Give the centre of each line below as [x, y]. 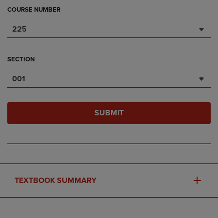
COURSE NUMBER [34, 10]
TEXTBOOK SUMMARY [55, 181]
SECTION [21, 59]
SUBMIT [109, 113]
